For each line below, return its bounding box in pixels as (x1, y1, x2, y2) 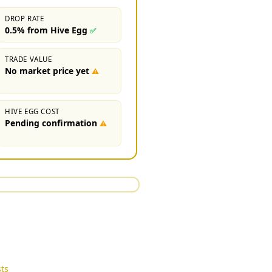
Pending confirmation (5, 117, 98, 129)
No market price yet (5, 64, 90, 76)
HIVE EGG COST (5, 106, 59, 116)
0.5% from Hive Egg (5, 24, 88, 36)
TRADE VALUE (5, 54, 52, 64)
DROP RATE (5, 13, 44, 23)
